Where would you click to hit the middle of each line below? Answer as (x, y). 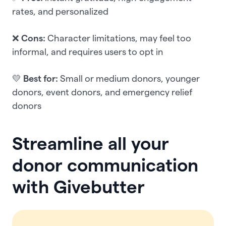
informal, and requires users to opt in (88, 51)
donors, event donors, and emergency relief (102, 92)
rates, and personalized (60, 11)
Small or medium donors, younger (129, 78)
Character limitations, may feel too (118, 38)
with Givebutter (78, 187)
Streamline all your (91, 144)
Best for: (41, 78)
